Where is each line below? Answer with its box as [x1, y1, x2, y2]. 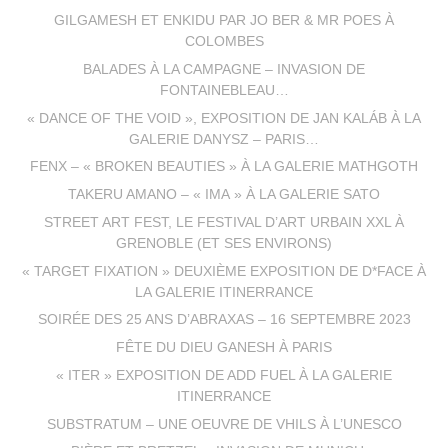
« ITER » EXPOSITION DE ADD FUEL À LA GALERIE [56, 367, 392, 383]
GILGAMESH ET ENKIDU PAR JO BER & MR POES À [54, 13, 394, 29]
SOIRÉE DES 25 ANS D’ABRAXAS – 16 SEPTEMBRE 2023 [37, 312, 411, 328]
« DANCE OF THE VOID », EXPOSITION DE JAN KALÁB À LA [27, 110, 421, 126]
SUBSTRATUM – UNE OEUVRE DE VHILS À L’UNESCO [46, 416, 402, 432]
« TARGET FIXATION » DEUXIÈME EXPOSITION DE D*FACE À [22, 263, 426, 279]
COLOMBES [184, 34, 264, 50]
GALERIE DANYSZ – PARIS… [129, 131, 319, 147]
